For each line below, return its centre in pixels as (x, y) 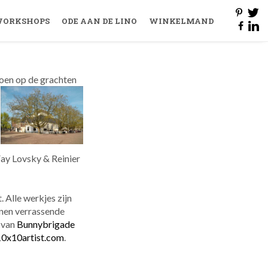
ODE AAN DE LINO (99, 21)
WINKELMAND (182, 21)
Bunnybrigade (45, 224)
